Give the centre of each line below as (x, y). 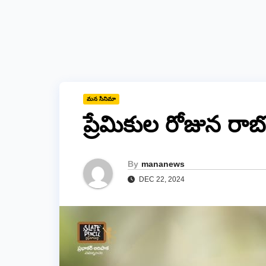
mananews (163, 164)
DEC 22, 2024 (161, 180)
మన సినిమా (101, 99)
